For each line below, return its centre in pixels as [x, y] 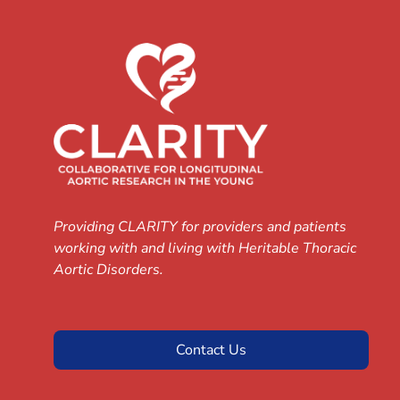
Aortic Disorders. [108, 270]
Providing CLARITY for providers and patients [200, 227]
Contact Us [211, 350]
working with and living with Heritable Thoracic [205, 249]
